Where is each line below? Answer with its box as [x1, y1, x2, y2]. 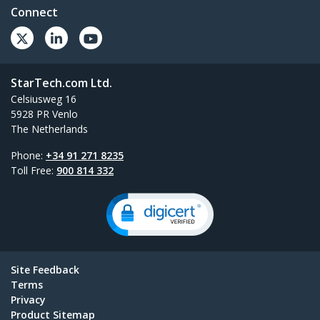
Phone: [11, 149, 46, 163]
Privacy [11, 293, 46, 307]
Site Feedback [11, 263, 79, 277]
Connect [11, 4, 58, 21]
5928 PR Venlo [11, 107, 78, 121]
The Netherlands [11, 122, 88, 136]
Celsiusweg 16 [11, 92, 76, 106]
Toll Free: [11, 164, 56, 178]
